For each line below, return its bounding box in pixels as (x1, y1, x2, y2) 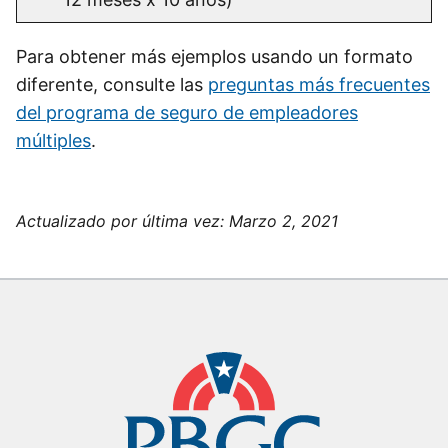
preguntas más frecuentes (208, 74, 430, 96)
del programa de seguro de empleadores (16, 102, 358, 124)
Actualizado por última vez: (16, 211, 229, 232)
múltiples (16, 130, 91, 152)
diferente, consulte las (16, 74, 208, 96)
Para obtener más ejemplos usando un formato (16, 46, 413, 68)
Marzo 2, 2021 (229, 211, 338, 232)
